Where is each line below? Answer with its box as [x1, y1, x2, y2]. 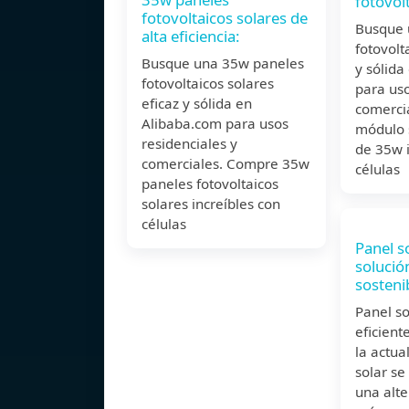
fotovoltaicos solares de [142, 7, 308, 29]
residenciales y [142, 134, 237, 153]
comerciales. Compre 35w [142, 154, 309, 173]
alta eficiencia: [142, 26, 240, 47]
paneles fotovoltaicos [142, 174, 278, 194]
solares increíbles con [142, 194, 280, 214]
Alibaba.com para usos [142, 114, 288, 133]
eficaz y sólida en [142, 94, 252, 113]
